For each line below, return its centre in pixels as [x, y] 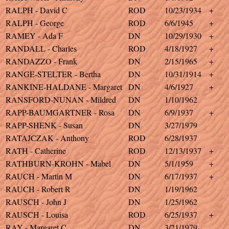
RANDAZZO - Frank [41, 61]
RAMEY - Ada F [34, 36]
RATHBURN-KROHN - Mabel [58, 163]
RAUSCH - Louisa [37, 214]
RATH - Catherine [36, 151]
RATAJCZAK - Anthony [47, 138]
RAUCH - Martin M [39, 176]
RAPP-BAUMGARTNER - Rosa [60, 112]
